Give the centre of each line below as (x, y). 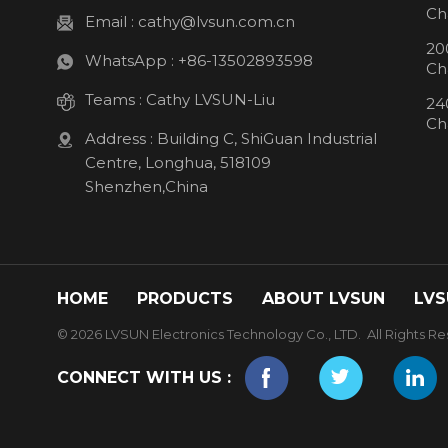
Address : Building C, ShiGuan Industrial (231, 138)
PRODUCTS (185, 298)
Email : (111, 21)
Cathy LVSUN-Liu (210, 99)
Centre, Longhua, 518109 (178, 162)
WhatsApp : (131, 60)
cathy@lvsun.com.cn (216, 21)
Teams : (115, 99)
